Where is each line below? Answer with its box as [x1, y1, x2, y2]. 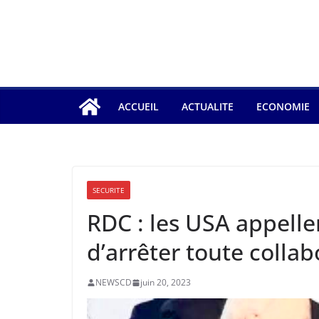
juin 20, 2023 [140, 276, 191, 288]
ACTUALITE [182, 100, 234, 113]
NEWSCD [95, 276, 132, 288]
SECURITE [93, 185, 125, 195]
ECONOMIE [256, 100, 310, 113]
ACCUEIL [118, 100, 159, 113]
